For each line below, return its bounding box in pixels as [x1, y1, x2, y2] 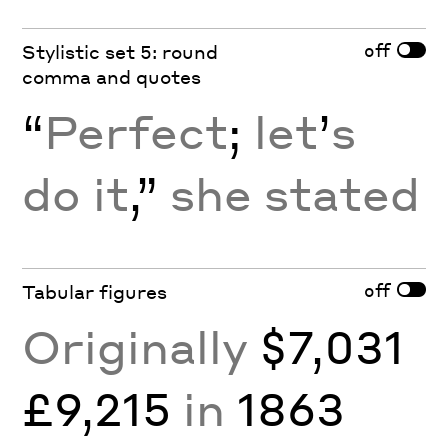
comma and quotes [22, 64, 202, 88]
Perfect [44, 101, 229, 160]
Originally [22, 316, 261, 375]
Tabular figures [22, 279, 168, 303]
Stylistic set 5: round [22, 39, 219, 63]
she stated [158, 163, 421, 222]
